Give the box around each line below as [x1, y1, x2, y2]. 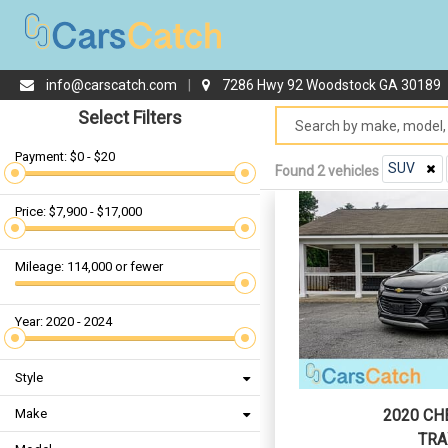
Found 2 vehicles [275, 162, 382, 179]
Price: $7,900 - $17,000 [15, 204, 142, 219]
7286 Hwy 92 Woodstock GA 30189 [222, 77, 441, 93]
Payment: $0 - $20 [15, 149, 115, 164]
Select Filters [78, 107, 182, 128]
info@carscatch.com [46, 77, 177, 93]
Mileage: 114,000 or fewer [15, 259, 163, 274]
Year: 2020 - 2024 [15, 314, 112, 329]
